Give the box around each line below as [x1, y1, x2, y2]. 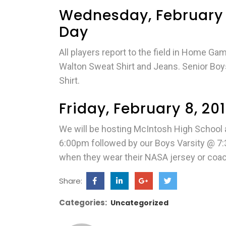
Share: [59, 176, 84, 186]
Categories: [59, 197, 107, 208]
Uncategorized [110, 198, 168, 208]
